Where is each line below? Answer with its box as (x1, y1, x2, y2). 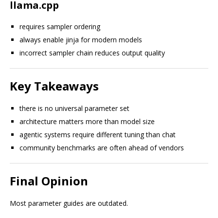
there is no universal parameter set (19, 104, 129, 113)
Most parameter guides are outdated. (10, 199, 128, 208)
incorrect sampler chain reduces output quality (19, 48, 165, 57)
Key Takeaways (10, 78, 99, 94)
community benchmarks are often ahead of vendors (19, 143, 184, 152)
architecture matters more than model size (19, 117, 155, 126)
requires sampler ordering (19, 22, 100, 31)
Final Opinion (10, 173, 88, 189)
